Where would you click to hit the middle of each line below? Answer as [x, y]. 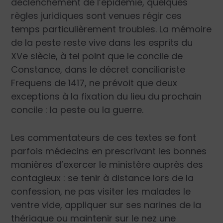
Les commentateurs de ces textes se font [104, 137]
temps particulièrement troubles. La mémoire [111, 29]
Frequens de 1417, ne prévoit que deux [94, 83]
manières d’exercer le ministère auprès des [107, 164]
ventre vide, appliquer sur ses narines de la [106, 205]
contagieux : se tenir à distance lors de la [103, 178]
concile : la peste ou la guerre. [77, 110]
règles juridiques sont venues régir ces [97, 15]
